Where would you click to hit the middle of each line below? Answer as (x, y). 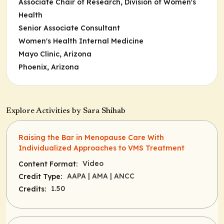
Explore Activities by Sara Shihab (66, 111)
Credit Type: (40, 176)
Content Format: (48, 164)
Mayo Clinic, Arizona (55, 54)
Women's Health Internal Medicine (81, 41)
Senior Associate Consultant (69, 28)
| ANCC (122, 176)
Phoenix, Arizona (49, 67)
